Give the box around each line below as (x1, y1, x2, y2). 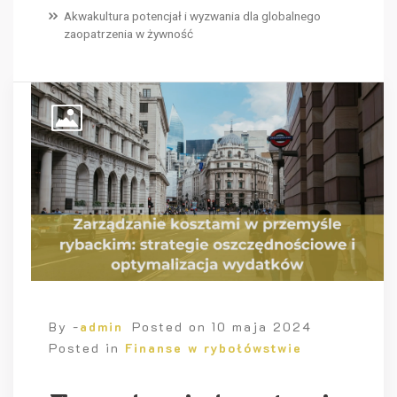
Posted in (49, 339, 125, 357)
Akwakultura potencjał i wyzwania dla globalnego (64, 9, 321, 24)
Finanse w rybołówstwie (125, 339, 302, 357)
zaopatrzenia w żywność (64, 27, 193, 42)
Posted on (132, 318, 212, 336)
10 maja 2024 (212, 318, 312, 336)
